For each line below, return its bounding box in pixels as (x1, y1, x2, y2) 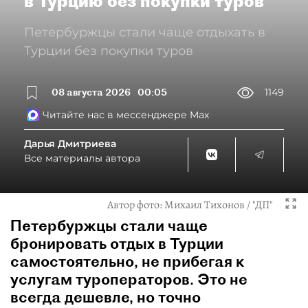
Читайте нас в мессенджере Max (43, 108, 209, 121)
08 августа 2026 (52, 86, 131, 99)
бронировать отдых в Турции (10, 233, 223, 253)
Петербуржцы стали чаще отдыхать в (24, 24, 265, 40)
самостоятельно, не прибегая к (10, 251, 245, 271)
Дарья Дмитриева (24, 137, 116, 150)
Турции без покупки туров (24, 43, 193, 58)
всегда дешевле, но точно (10, 287, 201, 307)
